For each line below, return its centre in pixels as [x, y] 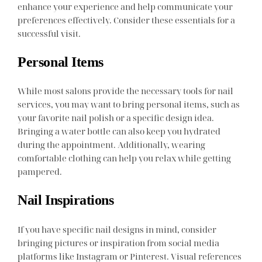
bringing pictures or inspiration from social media [119, 242]
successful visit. [49, 34]
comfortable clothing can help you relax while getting [125, 158]
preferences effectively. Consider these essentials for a [127, 20]
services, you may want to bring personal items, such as [129, 104]
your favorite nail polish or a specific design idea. [116, 118]
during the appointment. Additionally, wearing [112, 145]
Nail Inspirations [66, 200]
